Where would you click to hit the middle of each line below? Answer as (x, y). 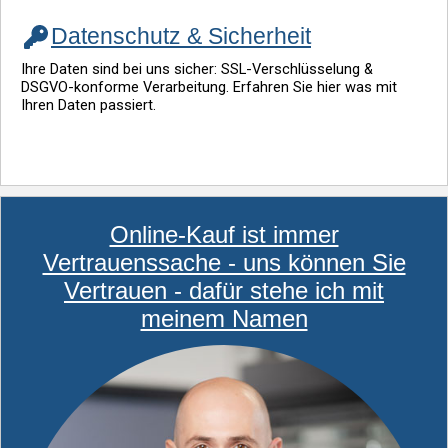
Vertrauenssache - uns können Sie (224, 263)
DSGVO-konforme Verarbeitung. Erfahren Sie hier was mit (209, 87)
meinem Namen (224, 319)
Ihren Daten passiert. (88, 105)
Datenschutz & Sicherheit (181, 36)
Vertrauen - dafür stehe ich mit (224, 291)
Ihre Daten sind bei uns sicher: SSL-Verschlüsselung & (197, 69)
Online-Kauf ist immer (224, 235)
